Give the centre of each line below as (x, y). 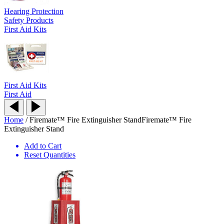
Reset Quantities (50, 154)
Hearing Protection (34, 11)
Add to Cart (43, 145)
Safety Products (29, 20)
